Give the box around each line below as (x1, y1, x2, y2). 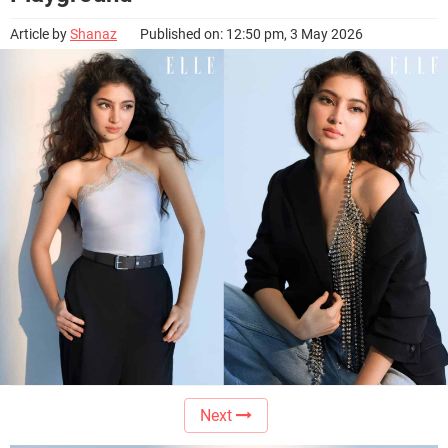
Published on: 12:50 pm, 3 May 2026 (140, 26, 363, 42)
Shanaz (70, 26, 117, 42)
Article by (10, 26, 70, 42)
